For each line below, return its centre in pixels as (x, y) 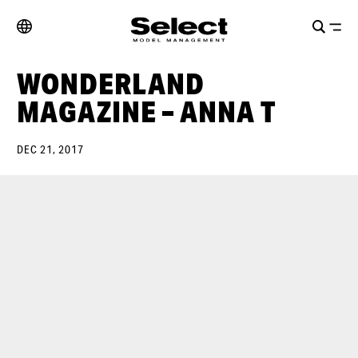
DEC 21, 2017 (50, 149)
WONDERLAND (111, 84)
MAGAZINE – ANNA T (146, 111)
